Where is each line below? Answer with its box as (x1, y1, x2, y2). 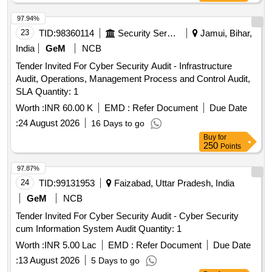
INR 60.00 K (44, 103, 93, 114)
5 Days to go (91, 256, 140, 266)
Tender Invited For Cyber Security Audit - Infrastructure (16, 61, 232, 72)
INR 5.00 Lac (44, 240, 97, 251)
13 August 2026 (18, 255, 80, 266)
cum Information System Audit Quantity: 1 (138, 223, 182, 234)
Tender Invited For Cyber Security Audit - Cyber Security (16, 211, 239, 222)
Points (220, 142, 241, 151)
